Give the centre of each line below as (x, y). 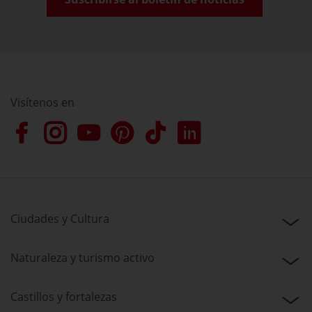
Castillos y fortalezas (64, 296)
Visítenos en (42, 102)
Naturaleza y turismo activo (83, 257)
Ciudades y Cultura (60, 218)
